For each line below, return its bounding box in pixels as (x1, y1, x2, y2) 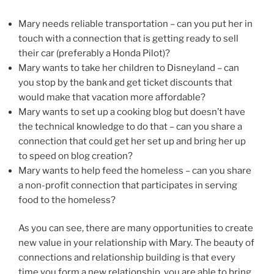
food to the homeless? (18, 194, 116, 206)
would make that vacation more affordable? (18, 91, 206, 103)
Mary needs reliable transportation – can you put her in (18, 18, 253, 29)
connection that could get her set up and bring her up (18, 135, 246, 147)
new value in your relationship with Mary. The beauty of (18, 237, 254, 249)
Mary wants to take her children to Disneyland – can (18, 62, 239, 73)
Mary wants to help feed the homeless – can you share (18, 165, 251, 176)
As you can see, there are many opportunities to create (18, 223, 253, 234)
